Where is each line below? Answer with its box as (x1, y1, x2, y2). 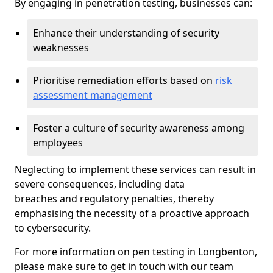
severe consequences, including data (15, 177, 185, 191)
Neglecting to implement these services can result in (15, 163, 256, 176)
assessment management (33, 88, 152, 102)
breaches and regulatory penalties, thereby (15, 192, 214, 205)
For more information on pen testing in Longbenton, (15, 245, 257, 258)
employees (33, 136, 83, 149)
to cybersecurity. (15, 221, 91, 235)
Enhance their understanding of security (33, 26, 219, 40)
